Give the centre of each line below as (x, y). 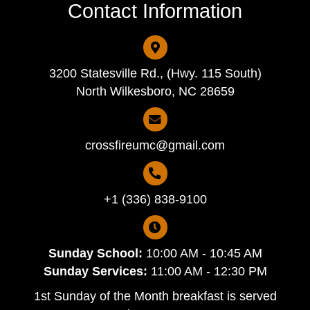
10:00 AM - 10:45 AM (202, 253)
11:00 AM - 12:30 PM (207, 271)
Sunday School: (95, 253)
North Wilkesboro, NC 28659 (155, 91)
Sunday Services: (95, 271)
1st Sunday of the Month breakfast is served (155, 296)
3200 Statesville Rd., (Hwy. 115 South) (155, 73)
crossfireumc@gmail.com (155, 145)
